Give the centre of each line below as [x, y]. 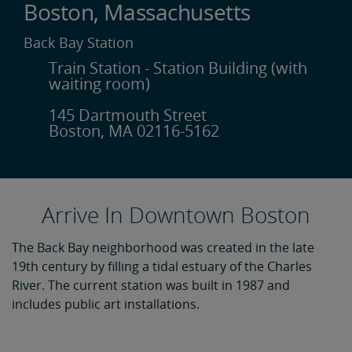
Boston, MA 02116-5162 [134, 131]
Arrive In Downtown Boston [176, 214]
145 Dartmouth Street [128, 115]
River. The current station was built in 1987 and [151, 285]
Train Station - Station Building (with [178, 68]
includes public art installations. [106, 304]
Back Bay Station [79, 42]
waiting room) [99, 84]
